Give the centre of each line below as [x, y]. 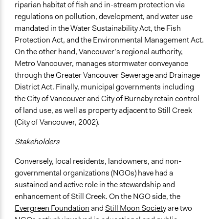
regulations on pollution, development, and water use [104, 17]
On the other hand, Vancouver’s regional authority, [99, 52]
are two [179, 208]
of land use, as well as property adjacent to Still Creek [103, 110]
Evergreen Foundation [52, 208]
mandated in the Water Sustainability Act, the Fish [98, 28]
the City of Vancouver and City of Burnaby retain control [107, 99]
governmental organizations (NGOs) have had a [94, 173]
